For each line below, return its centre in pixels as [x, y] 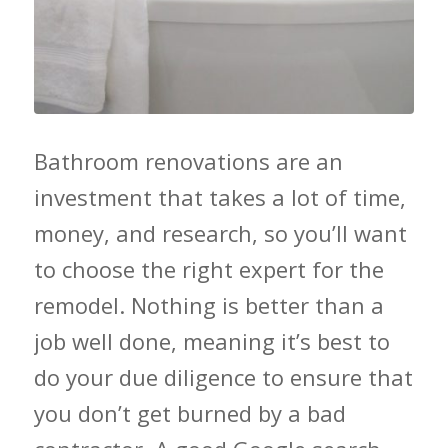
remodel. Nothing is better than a [208, 304]
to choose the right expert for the [208, 268]
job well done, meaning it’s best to [211, 340]
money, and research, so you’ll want [220, 232]
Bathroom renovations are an [188, 160]
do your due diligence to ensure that [223, 376]
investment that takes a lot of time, [219, 196]
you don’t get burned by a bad [189, 412]
